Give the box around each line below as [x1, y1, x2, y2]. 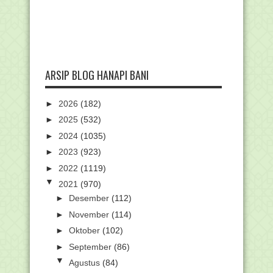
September [68, 241, 114, 252]
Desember [68, 193, 112, 204]
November [68, 209, 112, 219]
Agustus [68, 258, 102, 268]
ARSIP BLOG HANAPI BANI [45, 66, 149, 83]
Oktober [68, 225, 102, 236]
